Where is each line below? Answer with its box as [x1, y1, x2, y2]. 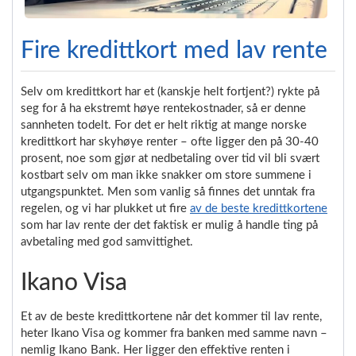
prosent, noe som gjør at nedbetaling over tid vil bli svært [21, 152, 319, 164]
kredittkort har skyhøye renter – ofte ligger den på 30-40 [21, 135, 319, 148]
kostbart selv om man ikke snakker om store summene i [21, 168, 311, 181]
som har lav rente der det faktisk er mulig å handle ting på [21, 219, 318, 231]
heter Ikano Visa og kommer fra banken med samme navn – [21, 327, 327, 339]
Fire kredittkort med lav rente [21, 38, 327, 63]
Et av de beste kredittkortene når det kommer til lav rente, [21, 310, 322, 323]
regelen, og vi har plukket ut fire [21, 202, 190, 215]
